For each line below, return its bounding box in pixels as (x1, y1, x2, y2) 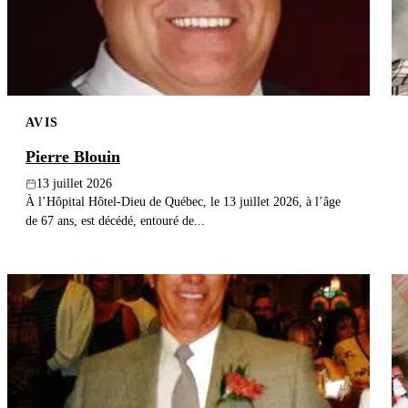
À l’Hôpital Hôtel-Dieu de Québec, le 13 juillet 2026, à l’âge (25, 194, 341, 209)
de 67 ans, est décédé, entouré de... (25, 213, 205, 229)
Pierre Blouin (25, 148, 120, 167)
